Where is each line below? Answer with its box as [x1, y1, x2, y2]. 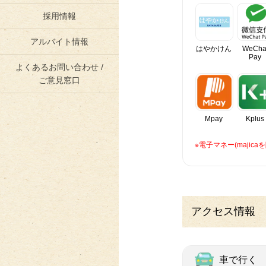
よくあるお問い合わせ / [15, 62, 103, 72]
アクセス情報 [191, 205, 255, 217]
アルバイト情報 [30, 37, 88, 47]
